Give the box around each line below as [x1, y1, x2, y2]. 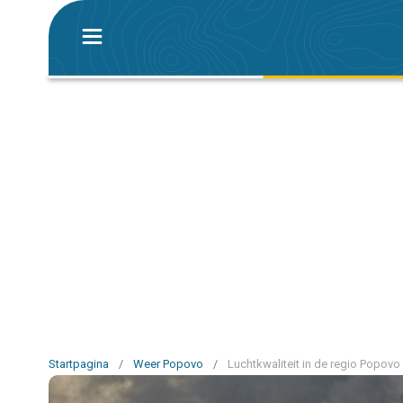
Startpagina [49, 357, 109, 371]
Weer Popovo [133, 357, 203, 371]
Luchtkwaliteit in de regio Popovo [228, 357, 400, 371]
